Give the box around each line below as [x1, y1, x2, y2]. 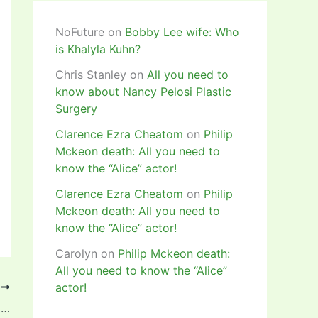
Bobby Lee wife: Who [125, 25, 239, 40]
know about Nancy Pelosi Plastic [55, 84, 231, 99]
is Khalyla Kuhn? [55, 42, 141, 57]
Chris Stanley [55, 67, 126, 82]
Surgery [55, 102, 97, 116]
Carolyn [55, 246, 97, 261]
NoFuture [55, 25, 104, 40]
